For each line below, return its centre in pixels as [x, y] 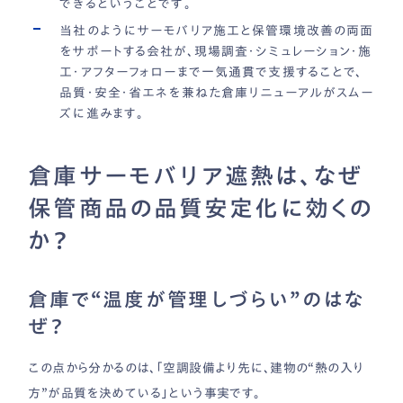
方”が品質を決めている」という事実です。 [144, 393]
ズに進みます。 [102, 114]
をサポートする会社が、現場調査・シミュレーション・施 [216, 52]
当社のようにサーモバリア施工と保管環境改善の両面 [217, 31]
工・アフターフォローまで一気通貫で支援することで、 [211, 72]
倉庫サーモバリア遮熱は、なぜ [196, 176]
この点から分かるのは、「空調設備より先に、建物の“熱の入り [196, 367]
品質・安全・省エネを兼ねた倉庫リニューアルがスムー [217, 93]
